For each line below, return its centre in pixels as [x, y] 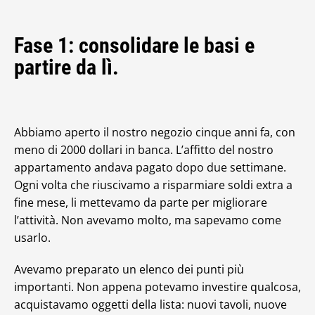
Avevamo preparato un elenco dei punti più [129, 269]
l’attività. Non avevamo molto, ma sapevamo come [148, 220]
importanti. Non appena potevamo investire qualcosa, [157, 287]
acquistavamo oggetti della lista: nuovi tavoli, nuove [150, 304]
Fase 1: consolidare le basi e [134, 45]
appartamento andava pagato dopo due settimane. [150, 167]
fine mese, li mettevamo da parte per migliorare [141, 202]
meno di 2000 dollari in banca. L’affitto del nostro [144, 150]
